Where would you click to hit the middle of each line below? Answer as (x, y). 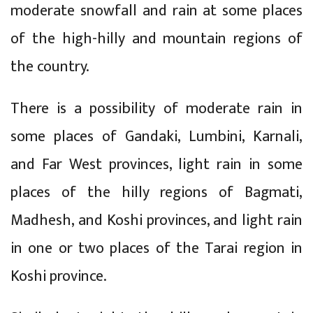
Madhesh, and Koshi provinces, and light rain (156, 220)
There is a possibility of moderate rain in (156, 108)
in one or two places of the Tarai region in (156, 248)
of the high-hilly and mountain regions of (156, 38)
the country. (50, 66)
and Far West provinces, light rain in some (156, 164)
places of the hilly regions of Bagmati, (156, 192)
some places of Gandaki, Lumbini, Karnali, (156, 136)
